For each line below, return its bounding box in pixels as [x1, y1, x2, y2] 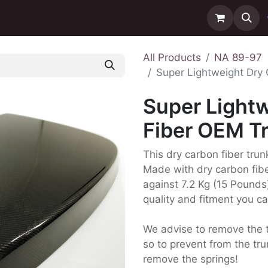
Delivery [47, 11, 86, 24]
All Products [143, 51, 201, 63]
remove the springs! [143, 253, 238, 265]
